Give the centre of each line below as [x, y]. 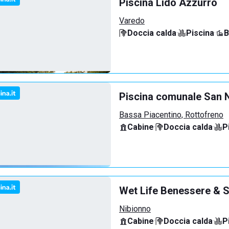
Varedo [132, 21]
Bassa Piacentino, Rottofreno [171, 115]
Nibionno [135, 209]
